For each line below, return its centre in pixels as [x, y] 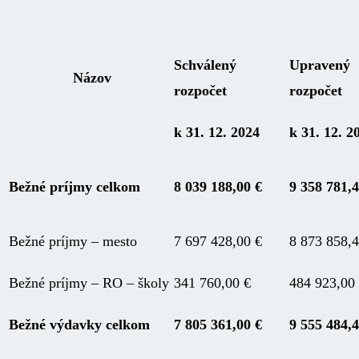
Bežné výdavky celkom [79, 324]
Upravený [320, 65]
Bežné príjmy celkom [75, 186]
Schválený [205, 65]
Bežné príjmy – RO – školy [89, 282]
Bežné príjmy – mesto [73, 241]
